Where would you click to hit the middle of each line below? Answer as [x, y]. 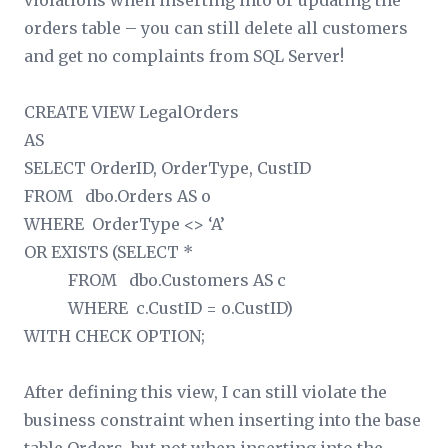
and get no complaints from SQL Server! [184, 56]
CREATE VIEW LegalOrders [131, 112]
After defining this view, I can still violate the [205, 392]
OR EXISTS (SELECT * [108, 252]
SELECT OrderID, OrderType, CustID [167, 168]
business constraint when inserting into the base [222, 420]
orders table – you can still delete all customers [216, 28]
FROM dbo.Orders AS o [117, 196]
